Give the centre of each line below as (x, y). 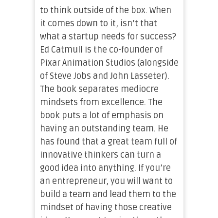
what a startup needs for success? (108, 36)
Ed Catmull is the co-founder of (101, 50)
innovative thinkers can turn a (100, 155)
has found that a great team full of (108, 142)
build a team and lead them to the (108, 194)
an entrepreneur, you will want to (106, 181)
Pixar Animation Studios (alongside (109, 63)
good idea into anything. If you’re (105, 168)
